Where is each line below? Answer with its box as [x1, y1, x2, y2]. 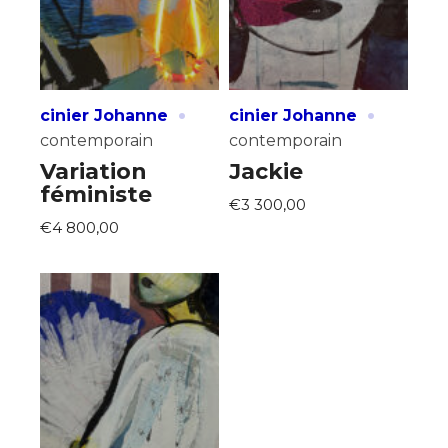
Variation [40, 157, 147, 185]
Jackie [229, 157, 303, 185]
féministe [40, 180, 152, 208]
